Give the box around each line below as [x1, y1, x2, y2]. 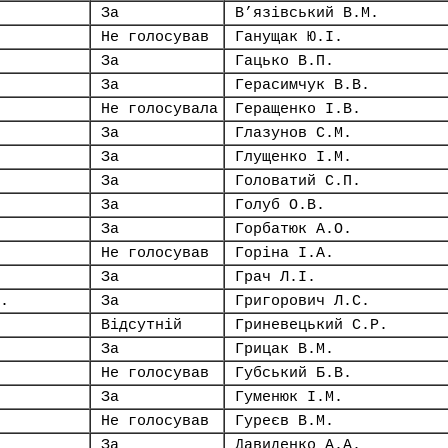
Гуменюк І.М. [235, 389, 343, 405]
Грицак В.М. [235, 341, 334, 357]
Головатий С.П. [235, 173, 361, 189]
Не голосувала [101, 101, 218, 117]
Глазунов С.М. [235, 125, 352, 141]
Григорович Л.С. [235, 293, 370, 309]
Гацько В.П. [235, 53, 334, 69]
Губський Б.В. [235, 365, 352, 381]
